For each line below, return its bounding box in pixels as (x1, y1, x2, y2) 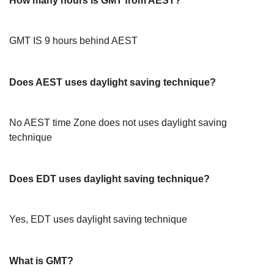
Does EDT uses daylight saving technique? (9, 174, 210, 184)
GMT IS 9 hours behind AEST (9, 35, 138, 46)
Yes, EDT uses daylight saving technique (9, 214, 187, 224)
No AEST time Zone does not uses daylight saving (9, 117, 227, 128)
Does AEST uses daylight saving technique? (9, 77, 216, 87)
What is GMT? (9, 256, 73, 266)
